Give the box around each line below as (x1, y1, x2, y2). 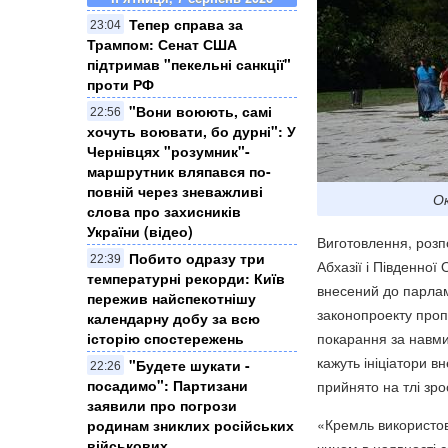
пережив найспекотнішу (87, 287, 256, 308)
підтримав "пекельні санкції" (87, 53, 291, 74)
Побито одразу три (129, 247, 265, 268)
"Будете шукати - (129, 354, 250, 375)
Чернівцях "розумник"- (87, 140, 250, 161)
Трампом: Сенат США (87, 33, 237, 54)
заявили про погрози (87, 394, 237, 415)
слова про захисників (87, 200, 241, 221)
